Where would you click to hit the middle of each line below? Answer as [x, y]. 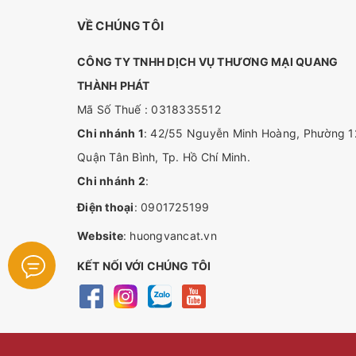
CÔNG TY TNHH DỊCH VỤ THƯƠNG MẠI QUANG [208, 61]
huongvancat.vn [173, 235]
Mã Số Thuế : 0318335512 [149, 109]
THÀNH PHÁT [114, 85]
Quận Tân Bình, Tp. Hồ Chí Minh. [164, 157]
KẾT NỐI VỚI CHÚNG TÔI [144, 265]
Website [100, 235]
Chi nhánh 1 [110, 133]
